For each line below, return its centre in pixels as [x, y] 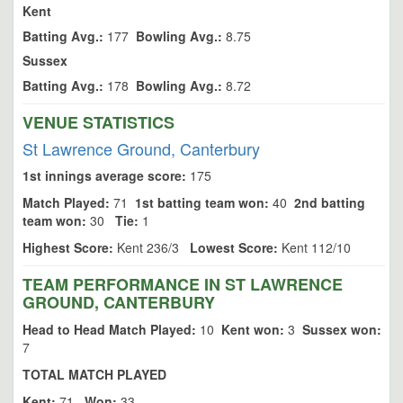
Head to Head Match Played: [109, 329]
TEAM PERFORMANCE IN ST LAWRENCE [183, 284]
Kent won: [253, 329]
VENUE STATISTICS [99, 122]
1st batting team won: [202, 202]
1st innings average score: [104, 175]
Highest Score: [68, 247]
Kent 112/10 [314, 247]
